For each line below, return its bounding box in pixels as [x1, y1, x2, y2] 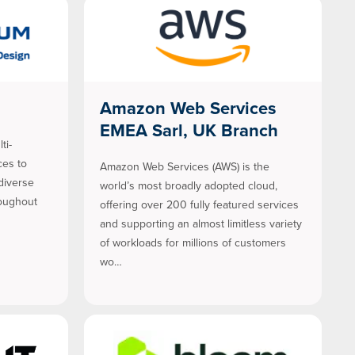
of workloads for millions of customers [100, 235, 286, 252]
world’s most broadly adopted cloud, [100, 177, 277, 195]
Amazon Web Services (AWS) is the [100, 158, 269, 176]
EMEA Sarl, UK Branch [100, 117, 278, 144]
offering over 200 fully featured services [100, 197, 299, 214]
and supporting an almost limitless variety [100, 216, 302, 233]
